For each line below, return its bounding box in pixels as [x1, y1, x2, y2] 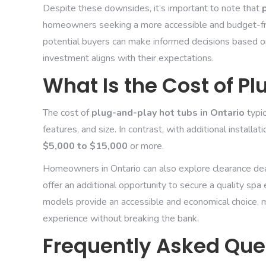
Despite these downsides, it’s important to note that [43, 1, 262, 15]
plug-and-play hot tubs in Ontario [91, 106, 245, 119]
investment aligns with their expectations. [43, 51, 214, 65]
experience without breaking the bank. [43, 211, 199, 225]
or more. [128, 139, 164, 153]
